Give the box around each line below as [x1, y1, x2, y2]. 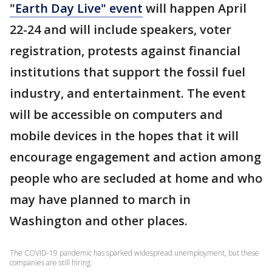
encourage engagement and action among [10, 148, 261, 165]
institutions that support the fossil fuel [10, 63, 245, 80]
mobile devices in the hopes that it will [10, 127, 239, 144]
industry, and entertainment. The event [10, 84, 246, 101]
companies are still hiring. [10, 257, 92, 268]
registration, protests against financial [10, 42, 240, 59]
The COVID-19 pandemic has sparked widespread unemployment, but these [10, 247, 259, 258]
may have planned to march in [10, 191, 191, 208]
